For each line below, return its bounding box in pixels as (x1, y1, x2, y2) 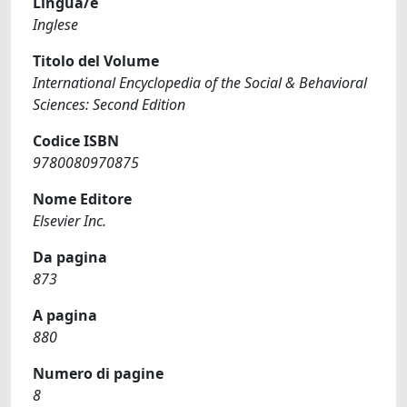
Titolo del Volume (33, 51, 159, 71)
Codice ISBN (33, 131, 119, 151)
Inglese (33, 15, 78, 35)
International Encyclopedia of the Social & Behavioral (33, 73, 367, 93)
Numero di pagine (33, 363, 164, 383)
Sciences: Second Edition (33, 94, 185, 114)
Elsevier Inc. (33, 211, 106, 231)
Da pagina (33, 247, 107, 267)
